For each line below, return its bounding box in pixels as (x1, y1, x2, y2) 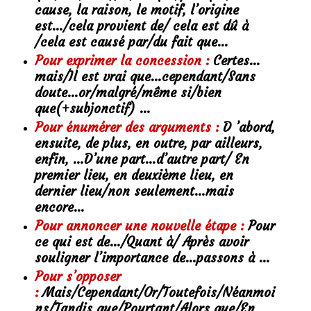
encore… (34, 199, 85, 216)
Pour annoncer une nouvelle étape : (34, 218, 248, 235)
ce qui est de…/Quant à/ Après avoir (34, 234, 249, 251)
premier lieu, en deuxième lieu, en (34, 167, 233, 184)
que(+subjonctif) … (34, 101, 151, 117)
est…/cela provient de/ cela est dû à (34, 18, 249, 35)
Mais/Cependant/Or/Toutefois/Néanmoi (38, 285, 275, 301)
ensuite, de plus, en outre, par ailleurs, (34, 135, 262, 152)
